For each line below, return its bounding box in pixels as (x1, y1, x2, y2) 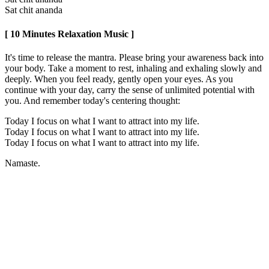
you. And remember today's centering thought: (5, 95, 180, 106)
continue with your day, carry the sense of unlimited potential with (5, 84, 255, 95)
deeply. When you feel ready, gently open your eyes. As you (5, 73, 233, 84)
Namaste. (5, 157, 40, 168)
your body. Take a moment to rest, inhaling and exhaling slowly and (5, 62, 262, 73)
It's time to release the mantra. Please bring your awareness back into (5, 52, 264, 62)
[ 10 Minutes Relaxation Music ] (5, 28, 134, 39)
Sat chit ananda (5, 5, 62, 16)
